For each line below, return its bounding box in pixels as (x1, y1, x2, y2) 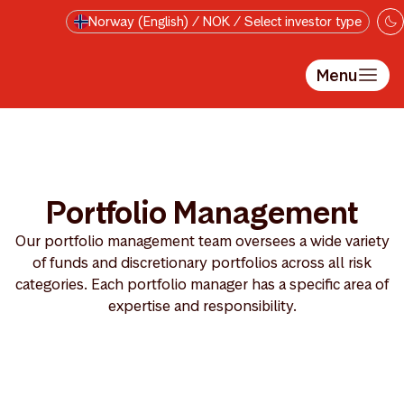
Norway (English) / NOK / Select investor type (88, 12, 362, 30)
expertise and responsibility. (107, 296, 297, 316)
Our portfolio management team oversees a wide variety (14, 231, 390, 251)
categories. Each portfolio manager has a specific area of (15, 274, 389, 294)
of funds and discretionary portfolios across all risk (32, 252, 372, 272)
